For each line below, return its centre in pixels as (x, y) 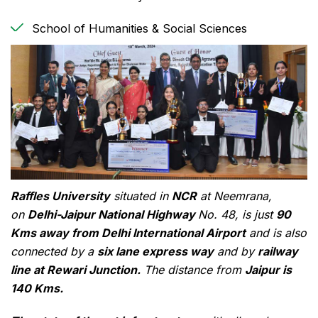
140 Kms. (37, 289)
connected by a (54, 252)
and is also (276, 233)
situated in (141, 196)
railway (278, 252)
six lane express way (155, 252)
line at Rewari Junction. (76, 270)
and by (236, 252)
